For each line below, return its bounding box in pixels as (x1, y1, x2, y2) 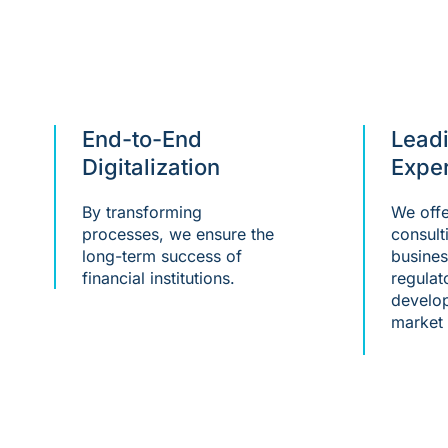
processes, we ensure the (81, 224, 274, 245)
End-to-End (81, 126, 202, 153)
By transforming (81, 202, 202, 223)
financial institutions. (81, 268, 235, 289)
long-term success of (81, 246, 242, 267)
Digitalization (81, 154, 220, 181)
